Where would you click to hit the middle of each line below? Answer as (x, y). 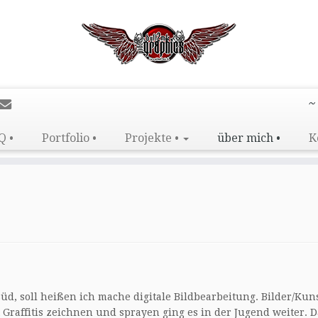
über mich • (249, 138)
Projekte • (154, 138)
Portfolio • (70, 138)
